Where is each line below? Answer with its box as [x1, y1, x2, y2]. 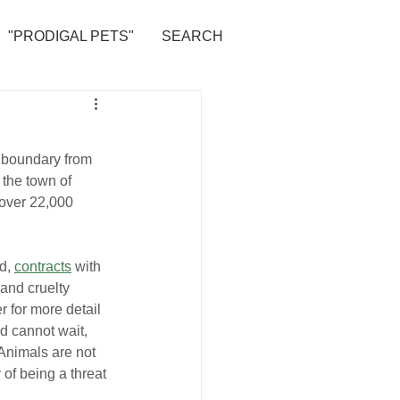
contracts [14, 259, 71, 274]
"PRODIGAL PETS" [8, 29, 134, 44]
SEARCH [162, 29, 223, 44]
